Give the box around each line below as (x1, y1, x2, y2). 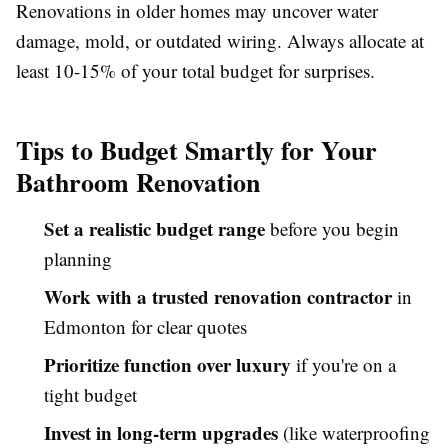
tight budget (44, 381, 137, 407)
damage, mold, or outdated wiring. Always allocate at (16, 27, 424, 53)
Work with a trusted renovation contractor (44, 282, 392, 310)
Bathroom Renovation (16, 162, 260, 201)
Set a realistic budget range (44, 214, 265, 242)
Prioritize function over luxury (44, 350, 291, 378)
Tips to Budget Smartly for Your (16, 130, 377, 169)
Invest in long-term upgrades (44, 418, 278, 446)
